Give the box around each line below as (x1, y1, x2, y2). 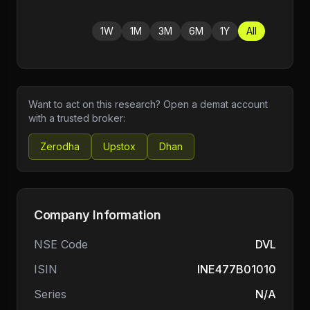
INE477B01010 (197, 262, 276, 276)
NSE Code (34, 237, 88, 251)
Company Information (34, 208, 161, 222)
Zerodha (40, 140, 80, 152)
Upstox (103, 140, 136, 152)
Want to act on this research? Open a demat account (28, 98, 268, 110)
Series (34, 287, 66, 301)
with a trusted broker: (28, 112, 125, 124)
